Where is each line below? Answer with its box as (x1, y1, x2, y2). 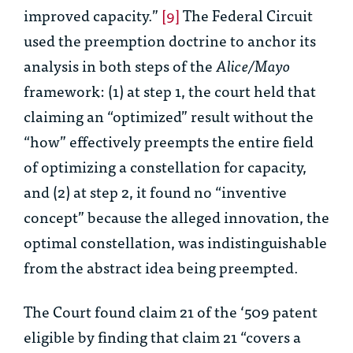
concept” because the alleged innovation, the (24, 204, 329, 229)
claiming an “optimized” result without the (24, 103, 314, 128)
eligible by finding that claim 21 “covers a (24, 324, 301, 349)
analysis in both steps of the (24, 53, 216, 78)
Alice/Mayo (216, 53, 290, 78)
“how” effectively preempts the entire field (24, 128, 314, 154)
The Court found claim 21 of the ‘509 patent (24, 299, 318, 324)
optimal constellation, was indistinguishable (24, 229, 327, 255)
